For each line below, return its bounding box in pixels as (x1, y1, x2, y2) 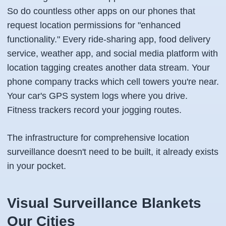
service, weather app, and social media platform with (7, 48, 218, 59)
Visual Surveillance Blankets (7, 195, 201, 211)
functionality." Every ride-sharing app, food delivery (7, 34, 210, 44)
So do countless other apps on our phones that (7, 6, 195, 16)
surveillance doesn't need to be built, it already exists (7, 147, 218, 157)
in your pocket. (7, 161, 66, 171)
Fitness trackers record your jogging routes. (7, 105, 182, 115)
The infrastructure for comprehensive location (7, 133, 189, 143)
